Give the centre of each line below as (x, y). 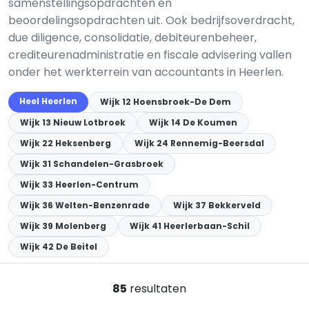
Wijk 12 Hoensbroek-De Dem (166, 102)
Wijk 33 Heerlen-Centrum (79, 185)
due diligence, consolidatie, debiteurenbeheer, (132, 38)
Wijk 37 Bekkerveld (217, 205)
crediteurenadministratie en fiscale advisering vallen (150, 55)
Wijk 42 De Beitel (59, 247)
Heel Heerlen (48, 101)
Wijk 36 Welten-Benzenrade (85, 205)
